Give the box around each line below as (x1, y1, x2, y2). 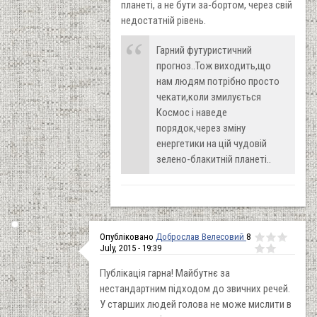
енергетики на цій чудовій (156, 137, 267, 150)
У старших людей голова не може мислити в (100, 297, 292, 311)
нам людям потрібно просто (156, 74, 279, 88)
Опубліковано (100, 231, 156, 242)
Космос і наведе (156, 105, 227, 119)
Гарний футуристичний (156, 43, 252, 57)
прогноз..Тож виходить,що (156, 59, 271, 72)
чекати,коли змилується (156, 90, 261, 103)
